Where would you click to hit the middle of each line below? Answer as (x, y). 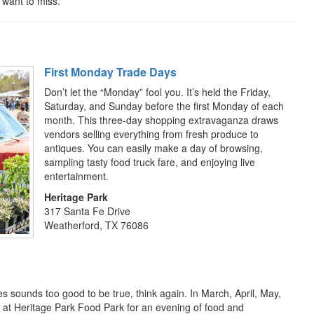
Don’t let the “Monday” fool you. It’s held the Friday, (157, 92)
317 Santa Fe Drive (87, 211)
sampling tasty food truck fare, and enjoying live (150, 162)
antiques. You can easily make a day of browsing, (153, 148)
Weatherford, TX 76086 (96, 225)
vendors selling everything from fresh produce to (151, 134)
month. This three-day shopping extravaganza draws (161, 120)
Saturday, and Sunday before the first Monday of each (164, 106)
